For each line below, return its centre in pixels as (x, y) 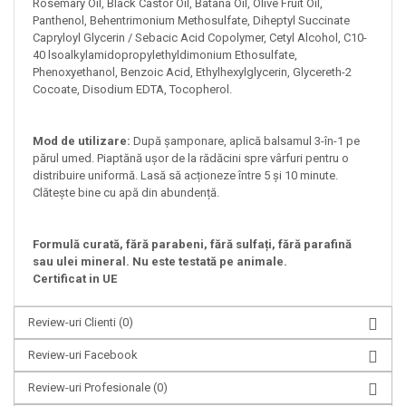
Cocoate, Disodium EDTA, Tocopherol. (132, 89)
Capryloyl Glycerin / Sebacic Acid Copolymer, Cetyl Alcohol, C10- (200, 37)
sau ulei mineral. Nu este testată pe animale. (160, 261)
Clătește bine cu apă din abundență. (127, 192)
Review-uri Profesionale (91, 387)
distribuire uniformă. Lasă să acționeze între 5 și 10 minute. (185, 175)
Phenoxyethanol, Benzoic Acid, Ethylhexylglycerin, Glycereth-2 (192, 72)
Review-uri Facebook (83, 354)
